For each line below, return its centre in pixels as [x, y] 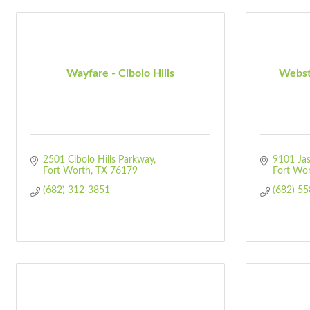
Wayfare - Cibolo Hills [120, 73]
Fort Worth [66, 171]
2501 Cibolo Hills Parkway [98, 160]
